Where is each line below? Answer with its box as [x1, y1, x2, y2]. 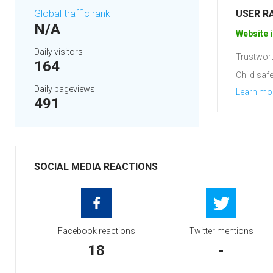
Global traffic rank [34, 8, 110, 19]
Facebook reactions [57, 226, 135, 236]
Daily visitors [34, 47, 83, 57]
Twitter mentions [188, 226, 253, 236]
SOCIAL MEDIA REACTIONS [34, 161, 158, 172]
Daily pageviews [34, 84, 95, 94]
